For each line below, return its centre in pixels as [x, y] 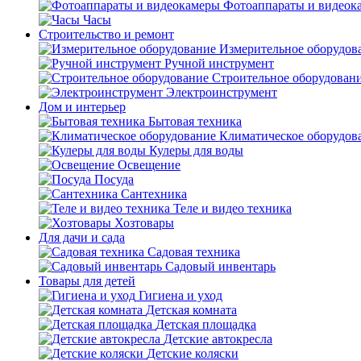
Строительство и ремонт [106, 34]
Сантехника [154, 194]
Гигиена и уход [180, 295]
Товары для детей [87, 281]
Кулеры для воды [196, 150]
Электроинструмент [222, 92]
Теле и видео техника [232, 208]
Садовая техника [194, 252]
